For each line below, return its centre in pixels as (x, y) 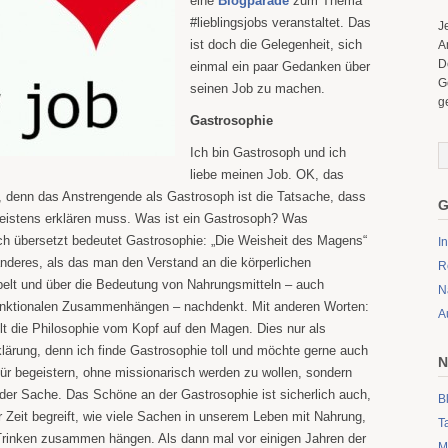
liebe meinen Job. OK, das (267, 174)
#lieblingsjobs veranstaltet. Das (280, 22)
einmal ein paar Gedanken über (280, 66)
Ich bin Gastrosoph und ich (268, 152)
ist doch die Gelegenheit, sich (276, 44)
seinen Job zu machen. (257, 88)
